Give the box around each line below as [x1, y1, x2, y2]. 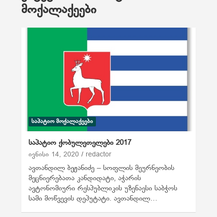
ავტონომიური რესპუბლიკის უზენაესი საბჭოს [29, 184, 178, 193]
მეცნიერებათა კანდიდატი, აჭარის [29, 173, 141, 183]
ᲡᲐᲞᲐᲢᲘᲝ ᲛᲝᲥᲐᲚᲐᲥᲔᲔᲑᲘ [31, 118, 93, 125]
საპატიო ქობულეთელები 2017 [29, 138, 132, 147]
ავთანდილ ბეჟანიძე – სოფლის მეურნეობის [29, 163, 175, 172]
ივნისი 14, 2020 [29, 150, 79, 159]
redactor [86, 150, 112, 159]
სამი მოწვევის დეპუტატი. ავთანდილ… [29, 194, 158, 203]
